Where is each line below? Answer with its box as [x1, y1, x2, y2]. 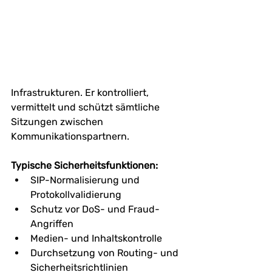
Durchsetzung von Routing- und [30, 246, 181, 259]
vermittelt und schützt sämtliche [11, 101, 162, 113]
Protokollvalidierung [30, 188, 121, 200]
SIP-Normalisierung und [30, 174, 142, 186]
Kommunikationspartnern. [11, 130, 129, 142]
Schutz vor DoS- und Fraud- [30, 203, 160, 215]
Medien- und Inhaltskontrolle [30, 232, 162, 244]
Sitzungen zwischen [11, 115, 106, 127]
